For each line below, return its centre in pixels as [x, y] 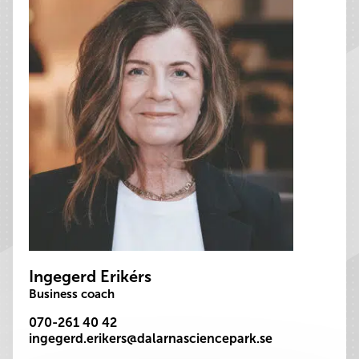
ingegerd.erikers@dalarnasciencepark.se [151, 339]
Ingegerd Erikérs [90, 276]
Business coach [72, 294]
